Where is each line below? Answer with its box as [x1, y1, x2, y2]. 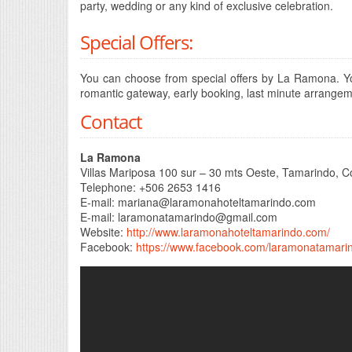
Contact [80, 108, 141, 134]
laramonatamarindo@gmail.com [118, 208, 277, 225]
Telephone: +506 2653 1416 [80, 178, 221, 195]
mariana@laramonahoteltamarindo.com [118, 193, 316, 210]
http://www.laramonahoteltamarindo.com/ [126, 223, 330, 240]
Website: [80, 223, 126, 240]
